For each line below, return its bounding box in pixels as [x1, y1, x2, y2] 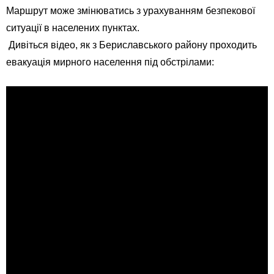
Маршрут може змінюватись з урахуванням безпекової [6, 5, 255, 16]
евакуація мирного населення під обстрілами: [6, 56, 214, 67]
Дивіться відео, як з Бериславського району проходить [6, 39, 257, 50]
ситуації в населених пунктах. [6, 22, 139, 33]
